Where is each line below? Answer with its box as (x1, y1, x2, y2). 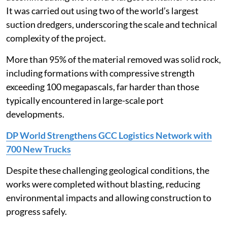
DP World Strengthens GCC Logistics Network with (6, 129, 212, 141)
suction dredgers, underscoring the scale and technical (6, 18, 217, 30)
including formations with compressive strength (6, 67, 195, 79)
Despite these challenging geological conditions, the (6, 164, 209, 176)
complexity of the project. (6, 32, 107, 44)
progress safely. (6, 205, 68, 217)
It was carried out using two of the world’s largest (6, 5, 199, 16)
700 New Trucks (6, 143, 71, 155)
